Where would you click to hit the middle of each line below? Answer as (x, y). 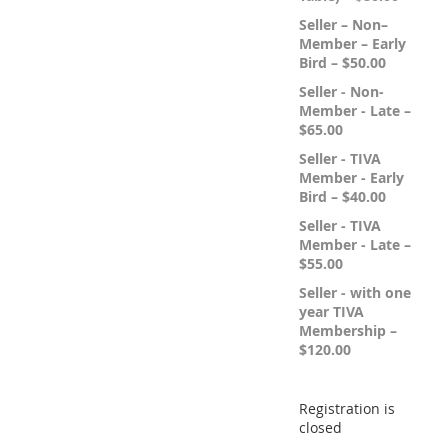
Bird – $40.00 (342, 196)
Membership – (348, 330)
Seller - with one (355, 292)
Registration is (347, 408)
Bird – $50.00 (342, 62)
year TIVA (331, 311)
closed (320, 427)
